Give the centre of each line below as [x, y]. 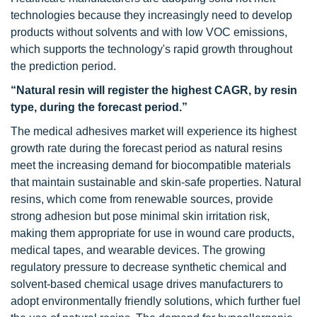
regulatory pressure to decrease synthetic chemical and [149, 267]
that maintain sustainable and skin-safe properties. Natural [156, 182]
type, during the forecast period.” [99, 107]
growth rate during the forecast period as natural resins [146, 148]
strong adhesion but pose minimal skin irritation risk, [140, 216]
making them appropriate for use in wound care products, [152, 233]
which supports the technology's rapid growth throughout [151, 49]
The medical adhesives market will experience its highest [154, 131]
